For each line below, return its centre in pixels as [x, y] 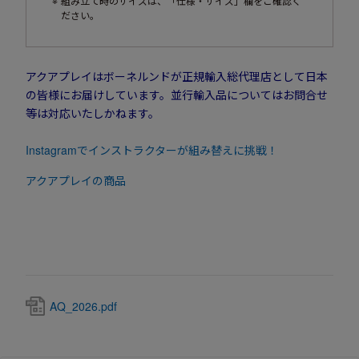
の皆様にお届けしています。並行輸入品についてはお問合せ [177, 95]
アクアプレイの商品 [76, 181]
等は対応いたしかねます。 [93, 113]
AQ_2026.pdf [83, 307]
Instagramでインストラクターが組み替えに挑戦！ [152, 150]
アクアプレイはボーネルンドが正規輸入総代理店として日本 [177, 77]
